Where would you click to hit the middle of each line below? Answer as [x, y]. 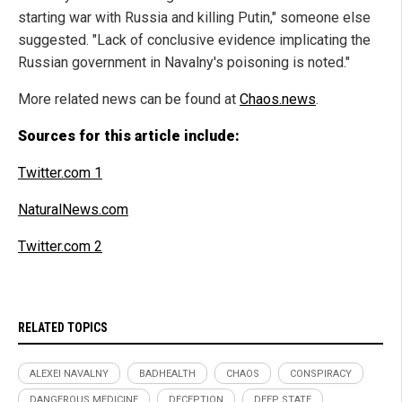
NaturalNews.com [73, 209]
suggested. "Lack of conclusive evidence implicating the [194, 39]
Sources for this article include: [129, 135]
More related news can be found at [129, 99]
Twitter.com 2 [60, 246]
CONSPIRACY [321, 373]
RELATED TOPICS [63, 327]
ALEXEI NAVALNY [69, 373]
